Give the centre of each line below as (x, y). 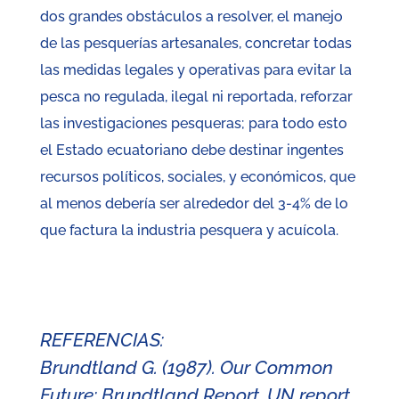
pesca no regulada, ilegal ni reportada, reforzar (196, 97)
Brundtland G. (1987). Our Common (186, 368)
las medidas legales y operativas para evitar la (195, 70)
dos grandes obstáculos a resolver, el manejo (191, 17)
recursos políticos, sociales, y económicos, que (197, 177)
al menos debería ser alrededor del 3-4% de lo (194, 204)
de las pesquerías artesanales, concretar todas (195, 44)
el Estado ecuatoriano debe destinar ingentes (191, 151)
